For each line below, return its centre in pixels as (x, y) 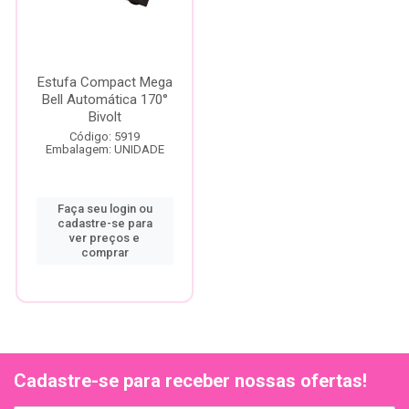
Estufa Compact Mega (105, 82)
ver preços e (105, 238)
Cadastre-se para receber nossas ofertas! (190, 380)
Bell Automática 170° (105, 100)
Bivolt (105, 117)
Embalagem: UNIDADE (105, 149)
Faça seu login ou (105, 209)
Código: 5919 (105, 136)
